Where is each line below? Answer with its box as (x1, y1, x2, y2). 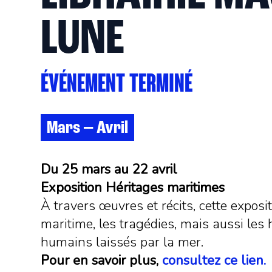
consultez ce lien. (162, 251, 267, 270)
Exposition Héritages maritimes (41, 178, 225, 197)
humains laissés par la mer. (41, 233, 204, 251)
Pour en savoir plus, (41, 251, 163, 270)
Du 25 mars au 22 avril (41, 160, 178, 178)
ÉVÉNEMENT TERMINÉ (41, 69, 193, 102)
